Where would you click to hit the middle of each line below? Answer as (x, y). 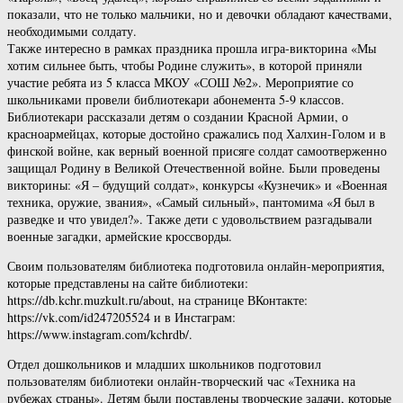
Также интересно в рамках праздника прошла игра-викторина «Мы (192, 48)
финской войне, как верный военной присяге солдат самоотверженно (197, 150)
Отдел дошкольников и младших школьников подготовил (164, 363)
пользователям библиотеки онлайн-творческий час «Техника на (181, 381)
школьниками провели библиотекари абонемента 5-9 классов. (176, 99)
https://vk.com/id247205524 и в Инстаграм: (121, 317)
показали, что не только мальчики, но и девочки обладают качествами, (200, 13)
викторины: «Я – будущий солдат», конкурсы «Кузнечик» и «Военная (197, 184)
